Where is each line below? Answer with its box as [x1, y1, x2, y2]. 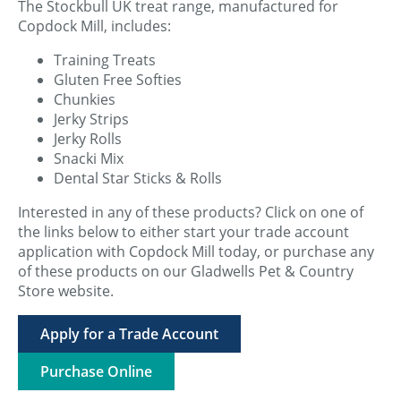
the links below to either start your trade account [18, 222, 349, 243]
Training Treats [54, 50, 156, 71]
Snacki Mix [54, 149, 124, 169]
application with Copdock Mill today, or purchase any [18, 242, 374, 262]
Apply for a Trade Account [40, 324, 218, 345]
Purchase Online [40, 362, 152, 382]
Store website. [18, 281, 114, 302]
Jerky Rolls [54, 129, 122, 149]
